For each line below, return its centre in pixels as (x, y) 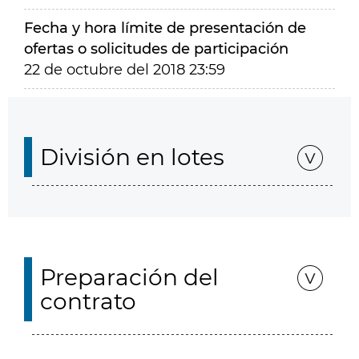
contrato (88, 301)
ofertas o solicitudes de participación (156, 49)
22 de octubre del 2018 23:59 (125, 70)
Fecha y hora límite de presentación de (165, 28)
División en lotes (132, 157)
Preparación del (129, 277)
